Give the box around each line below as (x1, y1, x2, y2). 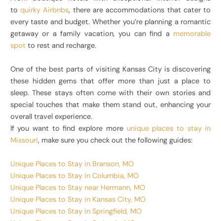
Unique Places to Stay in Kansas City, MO (10, 195, 146, 205)
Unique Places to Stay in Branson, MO (10, 159, 134, 169)
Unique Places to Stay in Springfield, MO (10, 207, 142, 217)
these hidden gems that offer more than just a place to (10, 76, 211, 86)
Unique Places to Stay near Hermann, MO (10, 183, 145, 193)
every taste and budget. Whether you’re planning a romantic (10, 17, 211, 27)
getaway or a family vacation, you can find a (10, 29, 174, 39)
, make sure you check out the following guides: (37, 136, 194, 146)
